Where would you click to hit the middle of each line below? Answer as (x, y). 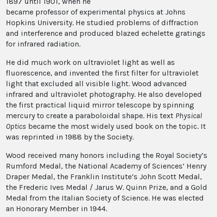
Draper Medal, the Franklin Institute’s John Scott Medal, (104, 177)
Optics (16, 126)
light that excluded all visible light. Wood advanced (96, 84)
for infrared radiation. (43, 44)
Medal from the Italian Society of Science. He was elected (105, 198)
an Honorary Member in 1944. (56, 209)
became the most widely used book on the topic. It (116, 126)
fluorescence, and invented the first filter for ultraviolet (102, 73)
